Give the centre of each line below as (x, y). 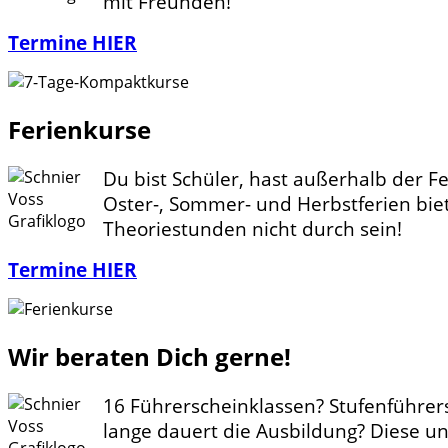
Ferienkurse (79, 130)
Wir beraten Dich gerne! (149, 357)
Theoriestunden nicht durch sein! (252, 229)
